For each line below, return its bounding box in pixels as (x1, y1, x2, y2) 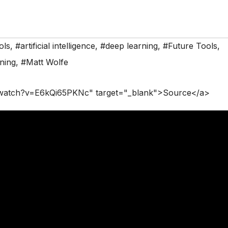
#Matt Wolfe (21, 57, 68, 68)
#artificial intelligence (15, 41, 95, 51)
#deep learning (100, 41, 158, 51)
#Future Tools (163, 41, 217, 51)
